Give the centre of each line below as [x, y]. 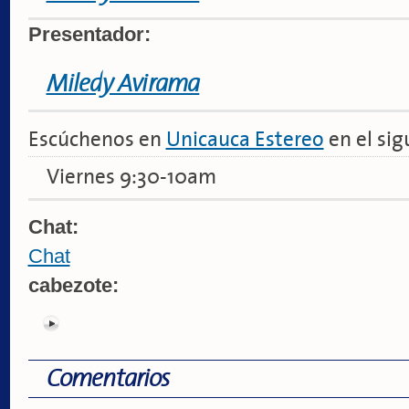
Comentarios [108, 378]
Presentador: [92, 34]
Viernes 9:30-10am [131, 177]
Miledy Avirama [123, 84]
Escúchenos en [97, 139]
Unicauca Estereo [245, 139]
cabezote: [76, 285]
